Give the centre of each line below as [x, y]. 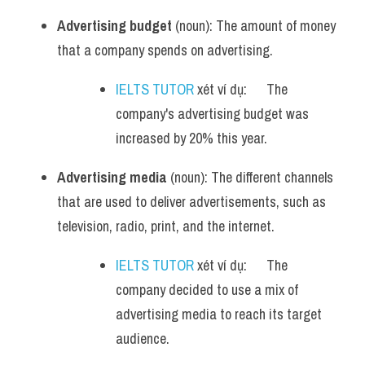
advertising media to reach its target [219, 314]
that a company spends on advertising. [165, 50]
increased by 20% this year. [191, 138]
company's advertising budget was [212, 114]
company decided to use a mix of [207, 290]
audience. [143, 339]
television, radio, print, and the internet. [166, 226]
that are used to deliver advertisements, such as [191, 202]
